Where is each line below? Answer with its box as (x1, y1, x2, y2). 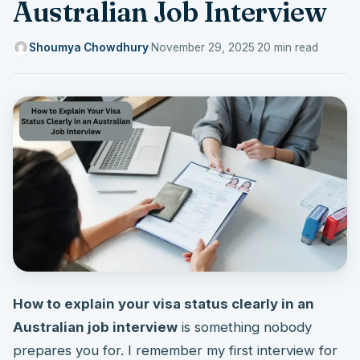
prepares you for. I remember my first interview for (13, 342, 337, 358)
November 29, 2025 (151, 40, 255, 54)
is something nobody (178, 318, 312, 335)
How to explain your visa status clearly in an (13, 295, 314, 312)
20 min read (257, 40, 318, 54)
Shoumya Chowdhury (29, 40, 149, 54)
